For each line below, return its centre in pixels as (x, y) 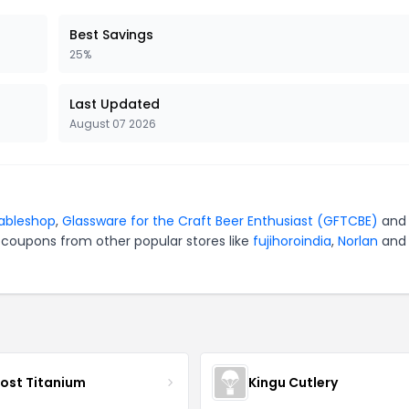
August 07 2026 (113, 124)
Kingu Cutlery (293, 382)
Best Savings (111, 35)
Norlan (358, 241)
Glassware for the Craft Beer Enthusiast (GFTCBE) (220, 221)
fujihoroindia (292, 241)
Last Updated (115, 104)
